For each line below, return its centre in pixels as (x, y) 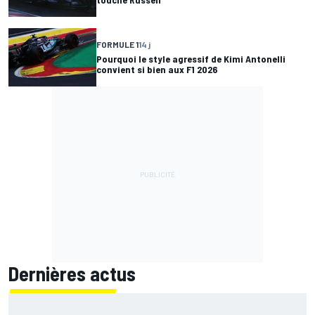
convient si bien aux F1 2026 (157, 70)
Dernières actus (72, 273)
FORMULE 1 (117, 45)
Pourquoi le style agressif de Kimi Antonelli (191, 59)
